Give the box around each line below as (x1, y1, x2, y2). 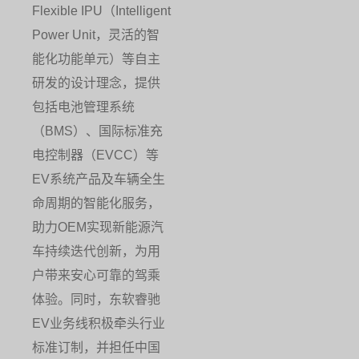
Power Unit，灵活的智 (32, 29, 159, 42)
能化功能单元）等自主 (32, 53, 160, 67)
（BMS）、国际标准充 (32, 125, 163, 139)
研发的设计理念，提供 (32, 77, 160, 91)
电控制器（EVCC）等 (32, 149, 159, 163)
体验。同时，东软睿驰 (32, 293, 160, 307)
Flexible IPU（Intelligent (32, 5, 171, 18)
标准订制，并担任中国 (32, 341, 160, 355)
